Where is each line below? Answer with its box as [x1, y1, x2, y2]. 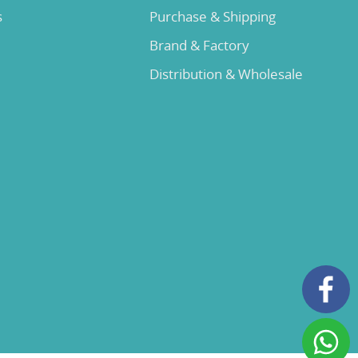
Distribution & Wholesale [149, 65, 304, 84]
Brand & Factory [149, 36, 250, 55]
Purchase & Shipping [149, 7, 276, 26]
